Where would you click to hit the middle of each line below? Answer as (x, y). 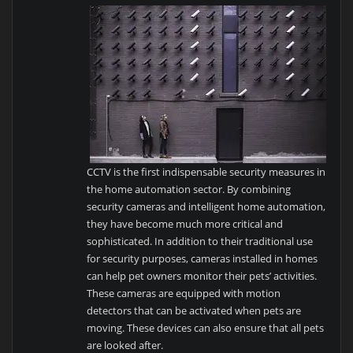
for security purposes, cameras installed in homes (203, 258)
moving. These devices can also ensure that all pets (206, 327)
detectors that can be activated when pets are (194, 310)
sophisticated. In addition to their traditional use (200, 241)
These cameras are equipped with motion (184, 293)
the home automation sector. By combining (189, 189)
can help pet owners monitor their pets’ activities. (202, 275)
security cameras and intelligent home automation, (206, 206)
